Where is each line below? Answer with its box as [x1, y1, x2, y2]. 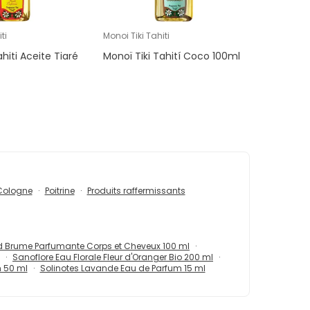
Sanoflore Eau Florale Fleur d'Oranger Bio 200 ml [12, 251, 213, 264]
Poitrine [44, 185, 75, 197]
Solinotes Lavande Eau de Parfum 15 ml [39, 262, 206, 275]
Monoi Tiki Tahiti [103, 30, 170, 42]
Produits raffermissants [86, 185, 185, 197]
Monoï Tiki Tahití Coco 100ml [103, 49, 241, 64]
